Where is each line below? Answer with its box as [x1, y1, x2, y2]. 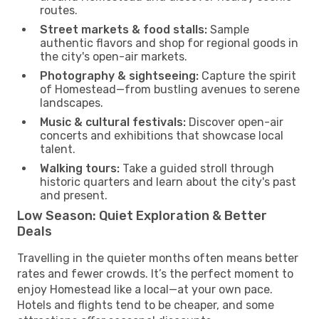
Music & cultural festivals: [40, 115, 186, 129]
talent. [40, 142, 75, 156]
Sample [207, 22, 249, 36]
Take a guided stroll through [120, 161, 274, 175]
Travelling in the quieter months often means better [17, 251, 298, 265]
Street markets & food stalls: [40, 22, 207, 36]
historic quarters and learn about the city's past [40, 174, 296, 189]
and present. [40, 188, 108, 202]
